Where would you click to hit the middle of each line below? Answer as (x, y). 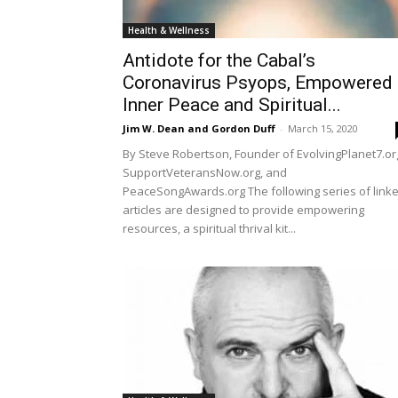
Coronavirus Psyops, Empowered (258, 83)
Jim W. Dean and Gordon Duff (199, 128)
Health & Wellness (169, 30)
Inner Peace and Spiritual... (232, 105)
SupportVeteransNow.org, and (205, 172)
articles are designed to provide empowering (243, 210)
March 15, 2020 (323, 128)
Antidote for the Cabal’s (219, 60)
